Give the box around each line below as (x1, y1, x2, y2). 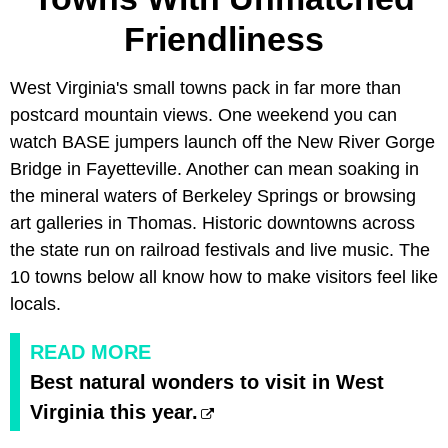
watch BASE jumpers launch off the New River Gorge (10, 131, 435, 152)
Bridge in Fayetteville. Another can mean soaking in (10, 158, 419, 179)
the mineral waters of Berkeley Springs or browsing (10, 185, 416, 206)
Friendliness (124, 19, 324, 58)
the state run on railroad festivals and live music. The (10, 239, 430, 260)
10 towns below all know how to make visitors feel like (10, 266, 438, 287)
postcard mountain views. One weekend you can (10, 104, 397, 125)
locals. (10, 293, 61, 314)
